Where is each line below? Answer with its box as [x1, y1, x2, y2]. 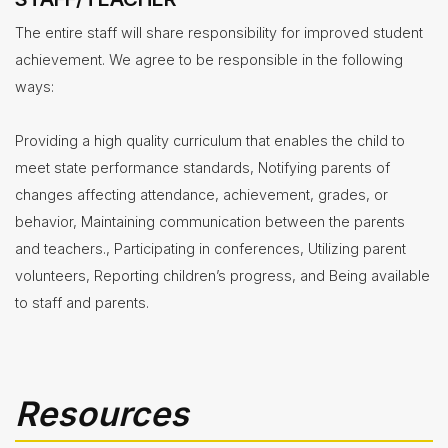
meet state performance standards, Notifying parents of [15, 159, 390, 177]
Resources [15, 393, 189, 435]
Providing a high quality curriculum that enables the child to [15, 132, 405, 150]
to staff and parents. [15, 294, 149, 312]
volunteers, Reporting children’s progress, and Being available [15, 267, 430, 285]
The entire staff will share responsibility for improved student [15, 24, 423, 42]
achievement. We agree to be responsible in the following [15, 51, 403, 69]
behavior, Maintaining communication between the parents [15, 213, 405, 231]
